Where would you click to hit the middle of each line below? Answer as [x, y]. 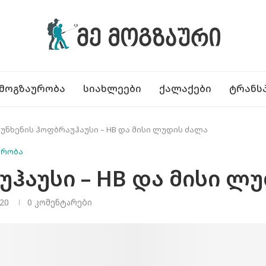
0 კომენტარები [60, 202]
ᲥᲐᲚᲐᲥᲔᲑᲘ [185, 88]
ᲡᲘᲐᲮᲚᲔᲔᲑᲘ [112, 88]
